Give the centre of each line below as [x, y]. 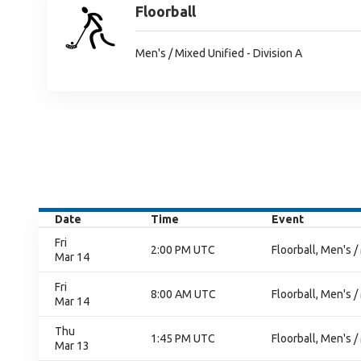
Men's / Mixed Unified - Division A [219, 53]
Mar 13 [72, 346]
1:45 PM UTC [183, 338]
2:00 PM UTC [183, 250]
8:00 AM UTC [183, 294]
